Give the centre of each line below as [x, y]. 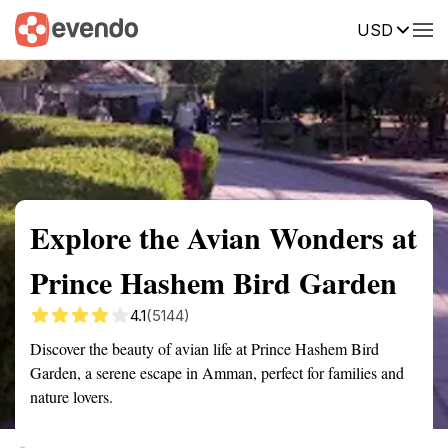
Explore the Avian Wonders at [223, 237]
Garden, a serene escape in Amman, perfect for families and [217, 372]
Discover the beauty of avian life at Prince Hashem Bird [204, 348]
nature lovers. [71, 396]
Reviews [413, 28]
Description [317, 28]
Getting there [207, 28]
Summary [45, 28]
